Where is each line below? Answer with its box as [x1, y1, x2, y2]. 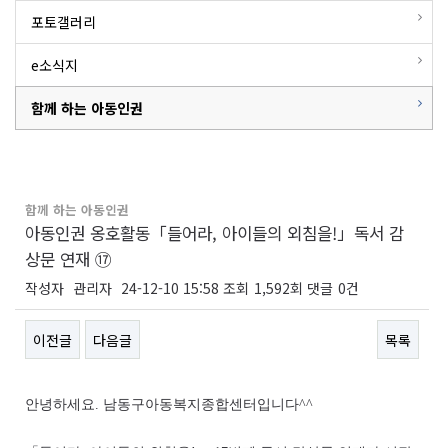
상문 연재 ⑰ [25, 247, 112, 271]
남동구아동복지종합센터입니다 [103, 397, 299, 412]
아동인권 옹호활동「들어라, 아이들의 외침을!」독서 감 [25, 221, 404, 245]
